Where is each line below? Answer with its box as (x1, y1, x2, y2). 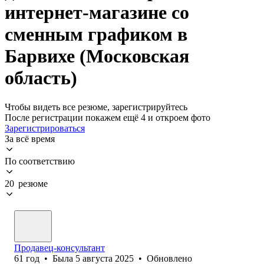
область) (5, 67, 77, 89)
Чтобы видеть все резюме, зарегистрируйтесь (5, 101, 187, 112)
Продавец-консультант (14, 242, 105, 253)
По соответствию (5, 156, 75, 166)
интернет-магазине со (5, 2, 189, 24)
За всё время (5, 133, 55, 144)
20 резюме (5, 178, 48, 189)
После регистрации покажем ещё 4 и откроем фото (5, 112, 210, 123)
